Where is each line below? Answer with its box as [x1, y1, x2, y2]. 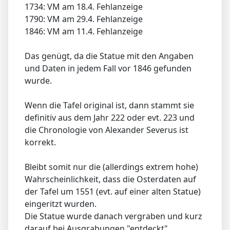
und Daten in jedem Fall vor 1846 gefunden [25, 62, 191, 74]
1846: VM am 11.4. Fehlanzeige [25, 25, 143, 37]
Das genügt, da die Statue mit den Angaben [25, 50, 194, 62]
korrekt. [25, 136, 56, 148]
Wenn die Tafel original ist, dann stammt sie [25, 99, 194, 111]
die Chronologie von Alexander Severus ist [25, 124, 188, 136]
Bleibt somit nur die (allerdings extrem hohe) [25, 161, 198, 172]
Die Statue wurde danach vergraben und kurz [25, 210, 202, 222]
